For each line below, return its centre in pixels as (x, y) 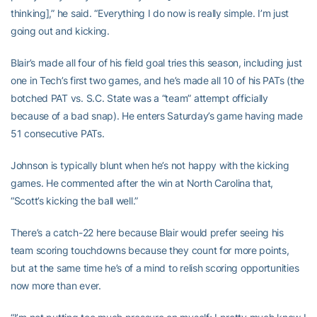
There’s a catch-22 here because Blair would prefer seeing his (147, 232)
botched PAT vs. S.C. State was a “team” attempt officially (139, 98)
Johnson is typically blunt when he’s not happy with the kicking (150, 165)
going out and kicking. (60, 31)
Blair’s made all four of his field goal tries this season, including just (156, 63)
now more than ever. (56, 286)
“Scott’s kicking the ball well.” (75, 201)
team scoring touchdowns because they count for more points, (150, 250)
